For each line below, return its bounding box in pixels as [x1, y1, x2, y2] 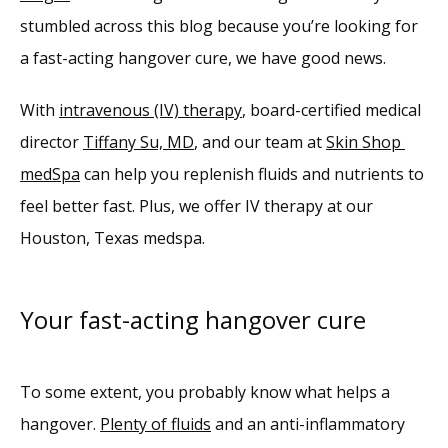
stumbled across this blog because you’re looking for [20, 15, 418, 37]
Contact [60, 124, 137, 147]
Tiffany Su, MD [83, 131, 194, 153]
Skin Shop [326, 131, 401, 153]
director [20, 131, 83, 153]
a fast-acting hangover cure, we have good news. [20, 47, 386, 69]
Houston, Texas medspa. [20, 227, 209, 249]
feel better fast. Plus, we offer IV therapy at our [20, 195, 373, 217]
